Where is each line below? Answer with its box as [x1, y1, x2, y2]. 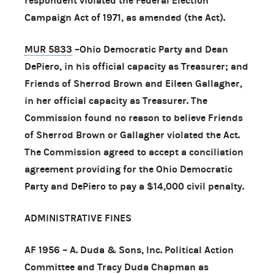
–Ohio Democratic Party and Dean [72, 43, 228, 55]
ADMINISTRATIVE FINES [24, 212, 131, 224]
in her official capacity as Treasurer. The [24, 94, 207, 106]
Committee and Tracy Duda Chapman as [24, 261, 209, 273]
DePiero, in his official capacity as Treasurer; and [24, 60, 248, 72]
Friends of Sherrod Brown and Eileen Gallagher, [24, 77, 242, 89]
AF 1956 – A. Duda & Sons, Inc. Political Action [24, 243, 234, 256]
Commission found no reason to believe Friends [24, 111, 243, 124]
